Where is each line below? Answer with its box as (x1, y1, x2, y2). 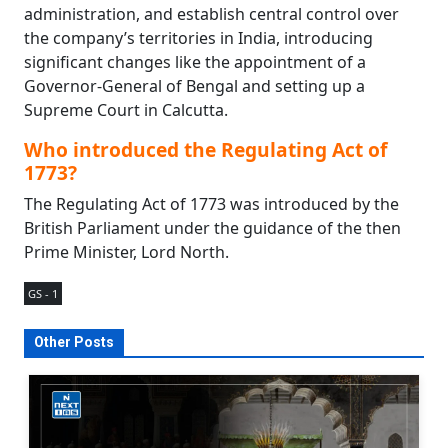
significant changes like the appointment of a (24, 51, 366, 74)
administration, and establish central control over (24, 3, 399, 26)
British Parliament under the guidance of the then (24, 217, 401, 240)
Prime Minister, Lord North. (24, 241, 229, 264)
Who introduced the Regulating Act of (24, 136, 387, 164)
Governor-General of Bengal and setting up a (24, 75, 365, 98)
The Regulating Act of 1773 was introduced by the (24, 193, 399, 216)
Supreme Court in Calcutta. (24, 99, 228, 122)
